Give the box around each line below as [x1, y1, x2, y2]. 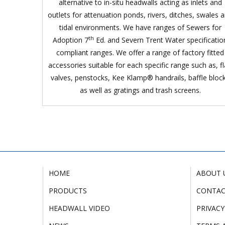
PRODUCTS [48, 186, 87, 195]
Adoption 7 [53, 35, 89, 45]
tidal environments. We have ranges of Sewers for [59, 22, 221, 32]
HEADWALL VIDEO [48, 203, 110, 213]
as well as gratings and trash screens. [79, 85, 201, 95]
